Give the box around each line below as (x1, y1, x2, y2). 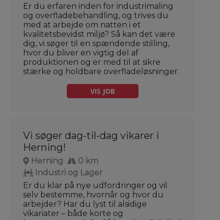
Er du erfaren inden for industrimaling (23, 1, 173, 11)
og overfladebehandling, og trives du (23, 10, 168, 20)
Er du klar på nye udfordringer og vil (23, 180, 167, 190)
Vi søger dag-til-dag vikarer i (23, 129, 159, 141)
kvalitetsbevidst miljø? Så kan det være (23, 29, 175, 39)
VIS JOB (90, 86, 115, 96)
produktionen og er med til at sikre (23, 57, 161, 67)
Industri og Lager (35, 167, 103, 177)
